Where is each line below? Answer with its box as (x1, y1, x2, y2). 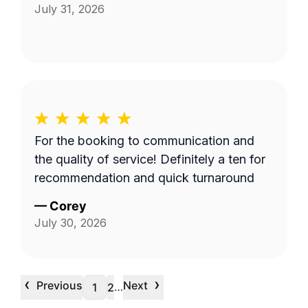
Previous (36, 278, 82, 292)
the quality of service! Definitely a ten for (34, 152, 265, 166)
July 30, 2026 (34, 216, 107, 230)
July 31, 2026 (34, 2, 104, 16)
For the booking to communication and (34, 133, 254, 148)
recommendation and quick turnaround (34, 170, 254, 185)
